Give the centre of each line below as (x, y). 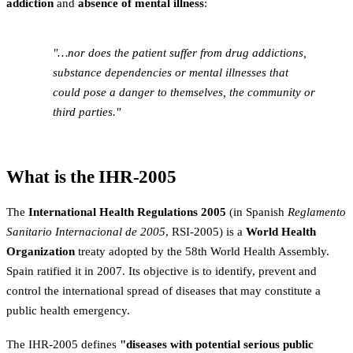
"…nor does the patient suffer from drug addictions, (179, 52)
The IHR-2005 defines (63, 345)
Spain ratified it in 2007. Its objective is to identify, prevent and (162, 271)
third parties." (86, 111)
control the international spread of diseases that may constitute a (163, 290)
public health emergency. (68, 310)
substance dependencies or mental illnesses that (170, 72)
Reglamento (317, 212)
